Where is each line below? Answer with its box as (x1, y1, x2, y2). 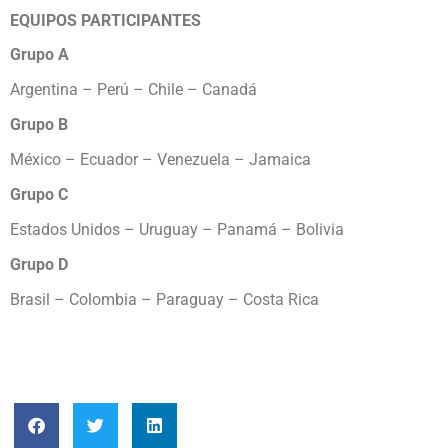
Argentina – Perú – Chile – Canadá (10, 80, 257, 100)
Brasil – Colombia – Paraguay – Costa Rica (10, 290, 319, 310)
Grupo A (10, 45, 69, 65)
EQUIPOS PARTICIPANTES (10, 11, 201, 31)
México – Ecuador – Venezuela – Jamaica (10, 150, 311, 170)
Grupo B (10, 115, 68, 135)
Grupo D (10, 255, 68, 275)
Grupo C (10, 185, 68, 205)
